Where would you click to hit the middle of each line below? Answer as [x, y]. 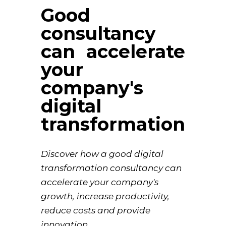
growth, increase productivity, [105, 196]
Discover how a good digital [102, 154]
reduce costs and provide [95, 210]
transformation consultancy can [111, 168]
